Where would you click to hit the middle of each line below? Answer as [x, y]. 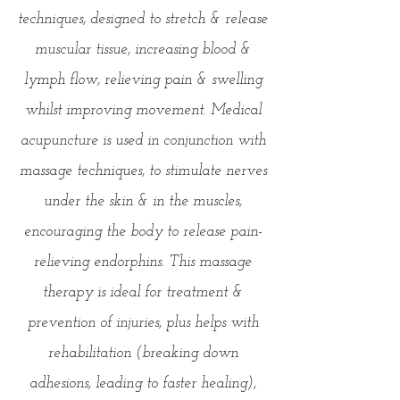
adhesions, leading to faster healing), [143, 383]
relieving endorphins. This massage [143, 262]
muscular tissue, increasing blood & [143, 50]
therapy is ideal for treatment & [143, 292]
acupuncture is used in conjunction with [143, 141]
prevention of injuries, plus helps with [143, 323]
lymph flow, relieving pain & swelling [143, 80]
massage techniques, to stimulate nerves [143, 171]
